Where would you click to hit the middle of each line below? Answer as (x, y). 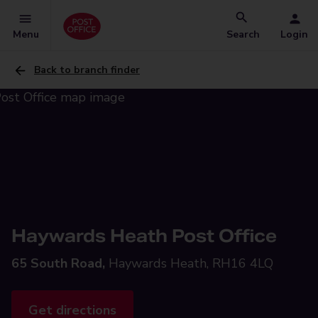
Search (243, 34)
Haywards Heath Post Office (144, 236)
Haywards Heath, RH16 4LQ (191, 263)
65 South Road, (58, 263)
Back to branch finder (87, 70)
